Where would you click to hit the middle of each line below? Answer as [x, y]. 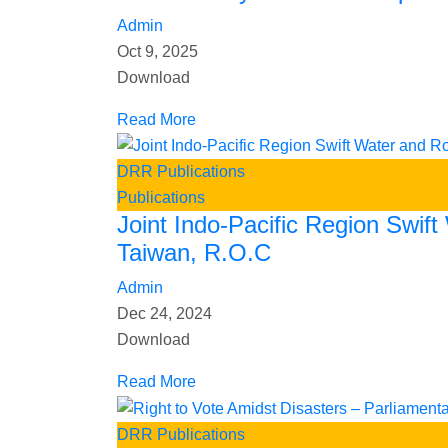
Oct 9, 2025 [157, 51]
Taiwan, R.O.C [194, 253]
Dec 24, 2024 [164, 314]
